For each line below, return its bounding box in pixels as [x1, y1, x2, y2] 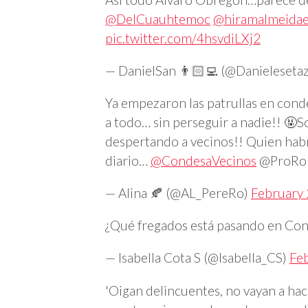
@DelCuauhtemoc [105, 10, 210, 27]
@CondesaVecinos [151, 152, 256, 168]
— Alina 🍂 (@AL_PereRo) [105, 185, 251, 201]
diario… [105, 152, 151, 168]
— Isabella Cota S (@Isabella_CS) [105, 250, 289, 266]
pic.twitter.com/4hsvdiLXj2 [105, 30, 261, 46]
